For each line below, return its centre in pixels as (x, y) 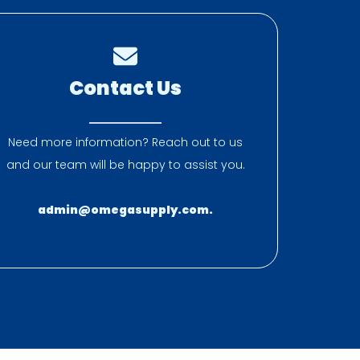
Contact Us (125, 88)
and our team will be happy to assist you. (125, 165)
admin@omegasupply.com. (125, 210)
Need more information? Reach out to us (125, 142)
